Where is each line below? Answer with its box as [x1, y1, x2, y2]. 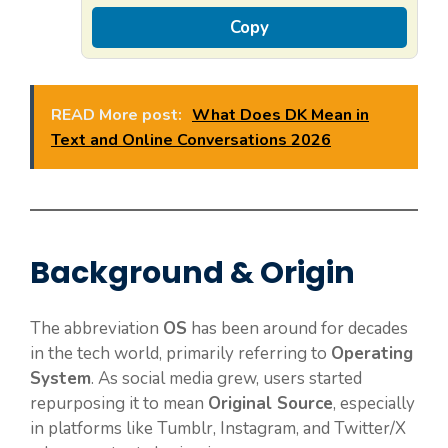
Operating [331, 341, 413, 365]
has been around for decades [187, 316, 408, 340]
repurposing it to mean [30, 391, 208, 415]
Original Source [208, 391, 333, 415]
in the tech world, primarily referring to [30, 341, 331, 365]
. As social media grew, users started [91, 366, 362, 390]
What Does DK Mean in [192, 103, 369, 126]
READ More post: [51, 103, 182, 126]
